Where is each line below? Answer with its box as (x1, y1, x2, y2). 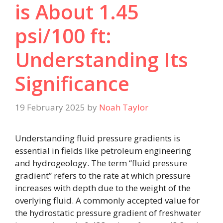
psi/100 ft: (15, 22, 111, 50)
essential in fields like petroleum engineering (15, 144, 191, 156)
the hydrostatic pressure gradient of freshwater (15, 207, 201, 219)
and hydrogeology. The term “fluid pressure (15, 157, 187, 169)
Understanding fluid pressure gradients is (15, 132, 180, 144)
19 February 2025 (15, 101, 85, 113)
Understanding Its (15, 46, 188, 74)
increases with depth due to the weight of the (15, 182, 191, 194)
